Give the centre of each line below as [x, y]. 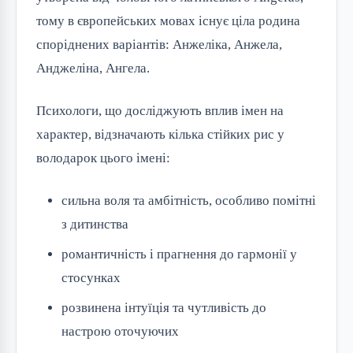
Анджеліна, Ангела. [93, 68]
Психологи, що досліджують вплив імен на [160, 111]
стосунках [91, 278]
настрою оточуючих [120, 331]
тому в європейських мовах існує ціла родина [168, 21]
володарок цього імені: [103, 158]
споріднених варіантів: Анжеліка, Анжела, [159, 45]
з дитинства [95, 224]
